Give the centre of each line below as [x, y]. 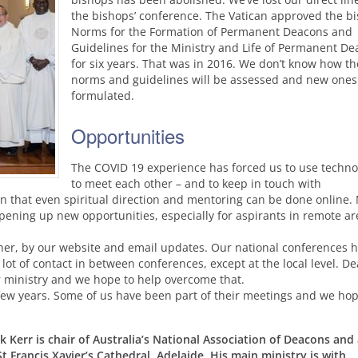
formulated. [103, 95]
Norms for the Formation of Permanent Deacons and [212, 32]
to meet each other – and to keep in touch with [196, 183]
